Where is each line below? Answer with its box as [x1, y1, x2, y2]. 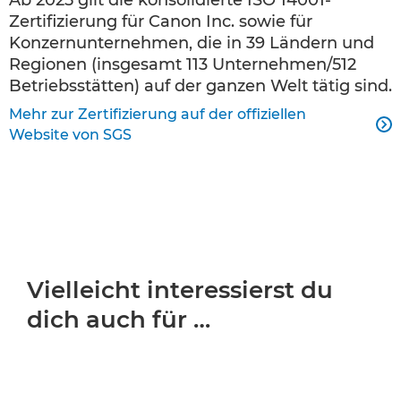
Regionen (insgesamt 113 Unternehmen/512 [9, 54, 356, 74]
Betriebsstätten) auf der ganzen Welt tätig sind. [9, 75, 392, 96]
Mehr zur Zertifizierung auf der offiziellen [9, 105, 306, 123]
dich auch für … [27, 304, 210, 334]
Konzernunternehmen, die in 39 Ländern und [9, 32, 374, 53]
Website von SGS [9, 125, 132, 143]
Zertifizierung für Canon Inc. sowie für [9, 11, 312, 31]
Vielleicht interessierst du [27, 275, 333, 304]
